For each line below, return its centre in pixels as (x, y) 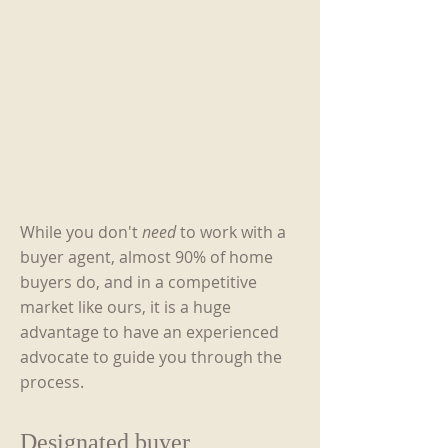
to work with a (231, 232)
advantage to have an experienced (149, 332)
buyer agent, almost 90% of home (146, 257)
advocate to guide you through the (151, 357)
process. (52, 382)
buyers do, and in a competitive (138, 282)
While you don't (81, 232)
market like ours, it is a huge (125, 307)
